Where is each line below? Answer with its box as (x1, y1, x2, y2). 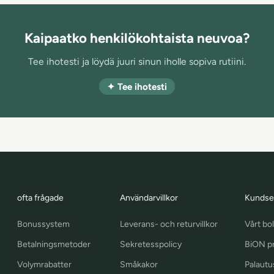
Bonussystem (17, 218, 70, 229)
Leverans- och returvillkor (120, 218, 218, 229)
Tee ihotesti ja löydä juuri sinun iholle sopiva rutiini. (28, 55, 246, 67)
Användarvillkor (120, 192, 178, 203)
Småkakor (120, 259, 158, 270)
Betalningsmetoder (17, 239, 91, 250)
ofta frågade (17, 192, 64, 203)
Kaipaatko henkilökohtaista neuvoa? (24, 29, 250, 46)
